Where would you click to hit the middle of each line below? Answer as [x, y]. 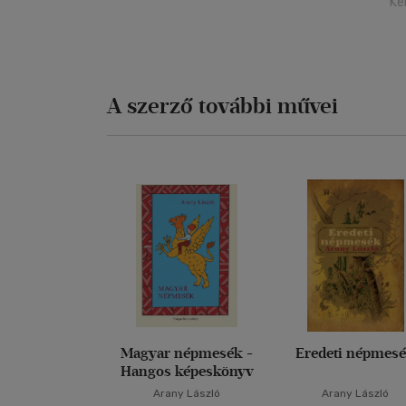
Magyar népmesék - [187, 353]
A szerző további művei [222, 106]
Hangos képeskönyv [187, 371]
